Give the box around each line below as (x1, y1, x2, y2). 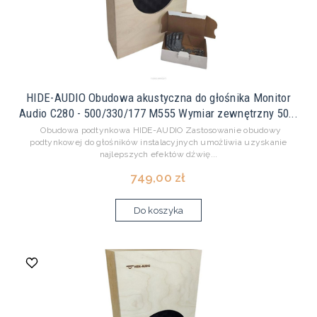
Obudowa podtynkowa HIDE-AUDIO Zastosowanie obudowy (35, 125, 282, 136)
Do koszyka (133, 205, 184, 217)
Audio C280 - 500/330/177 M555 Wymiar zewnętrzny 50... (19, 106, 298, 121)
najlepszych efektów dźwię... (99, 149, 218, 160)
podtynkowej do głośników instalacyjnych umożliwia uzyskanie (30, 137, 287, 148)
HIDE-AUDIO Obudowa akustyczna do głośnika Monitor (26, 91, 291, 105)
